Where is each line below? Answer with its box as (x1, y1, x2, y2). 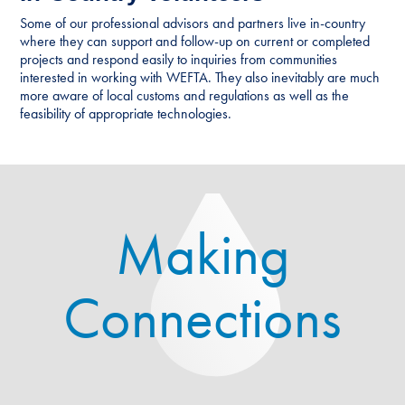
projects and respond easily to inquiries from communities (20, 49, 338, 69)
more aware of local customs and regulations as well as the (20, 85, 350, 105)
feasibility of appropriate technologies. (20, 103, 232, 123)
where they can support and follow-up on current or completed (20, 31, 371, 51)
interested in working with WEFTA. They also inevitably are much (20, 67, 381, 87)
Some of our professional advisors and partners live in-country (20, 13, 366, 33)
